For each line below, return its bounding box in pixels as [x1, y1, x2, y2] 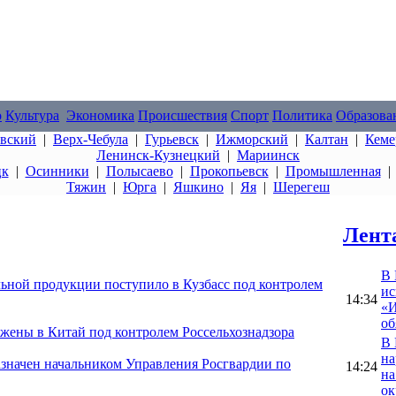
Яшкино [173, 179, 224, 194]
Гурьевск [145, 132, 199, 147]
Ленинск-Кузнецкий [96, 148, 220, 163]
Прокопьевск [189, 164, 269, 179]
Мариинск [237, 148, 300, 163]
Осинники [25, 164, 89, 179]
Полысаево [105, 164, 173, 179]
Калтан [305, 132, 348, 147]
